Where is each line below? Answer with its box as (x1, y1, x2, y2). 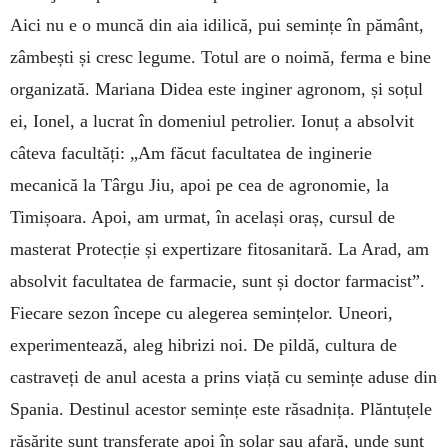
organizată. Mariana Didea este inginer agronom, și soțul (10, 78, 423, 99)
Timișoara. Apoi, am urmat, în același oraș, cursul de (10, 206, 395, 227)
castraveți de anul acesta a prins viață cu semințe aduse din (10, 366, 437, 387)
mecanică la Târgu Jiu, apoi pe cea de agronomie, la (10, 174, 389, 195)
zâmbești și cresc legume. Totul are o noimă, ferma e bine (10, 46, 431, 67)
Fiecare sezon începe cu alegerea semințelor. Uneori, (10, 302, 393, 323)
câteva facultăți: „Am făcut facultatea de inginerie (10, 142, 372, 163)
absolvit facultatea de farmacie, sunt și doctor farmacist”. (10, 270, 425, 291)
